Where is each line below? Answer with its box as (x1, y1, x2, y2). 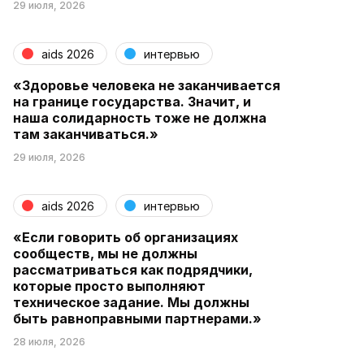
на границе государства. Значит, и (13, 93, 251, 110)
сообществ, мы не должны (13, 245, 197, 262)
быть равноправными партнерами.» (13, 310, 262, 327)
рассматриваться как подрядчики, (13, 262, 253, 278)
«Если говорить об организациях (13, 229, 238, 245)
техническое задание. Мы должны (13, 294, 249, 310)
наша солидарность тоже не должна (13, 110, 266, 126)
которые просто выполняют (13, 278, 206, 294)
